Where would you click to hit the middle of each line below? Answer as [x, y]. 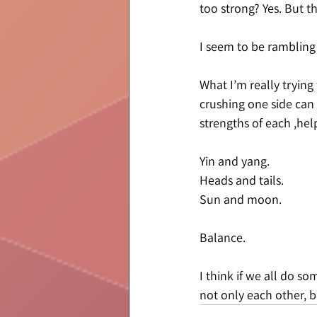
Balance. [223, 237]
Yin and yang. [235, 161]
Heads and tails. [242, 180]
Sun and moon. [241, 199]
